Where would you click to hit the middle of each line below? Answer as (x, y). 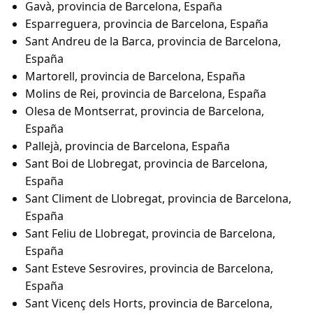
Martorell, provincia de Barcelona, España (135, 77)
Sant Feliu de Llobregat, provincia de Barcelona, (150, 234)
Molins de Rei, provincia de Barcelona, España (146, 94)
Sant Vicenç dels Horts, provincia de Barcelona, (149, 304)
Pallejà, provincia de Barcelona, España (128, 146)
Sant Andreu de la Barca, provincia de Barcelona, (153, 42)
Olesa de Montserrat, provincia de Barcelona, (145, 111)
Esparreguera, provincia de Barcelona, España (147, 24)
